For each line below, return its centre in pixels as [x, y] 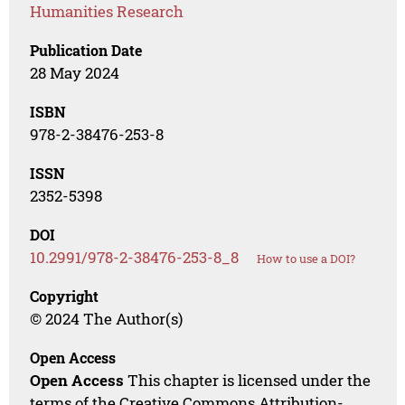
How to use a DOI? [306, 259]
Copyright [65, 297]
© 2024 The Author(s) [107, 319]
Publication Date [86, 51]
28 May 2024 [75, 73]
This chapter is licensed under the [248, 381]
